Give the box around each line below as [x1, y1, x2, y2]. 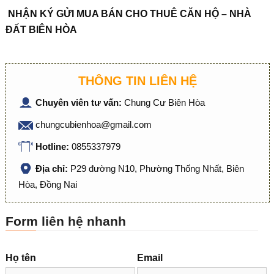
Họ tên [5, 253, 36, 263]
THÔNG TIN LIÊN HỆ [78, 74, 197, 87]
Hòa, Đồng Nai [18, 179, 77, 190]
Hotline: [35, 141, 72, 152]
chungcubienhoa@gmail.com [35, 119, 152, 130]
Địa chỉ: [35, 163, 70, 174]
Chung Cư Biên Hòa [124, 97, 205, 108]
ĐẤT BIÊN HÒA [5, 24, 77, 35]
